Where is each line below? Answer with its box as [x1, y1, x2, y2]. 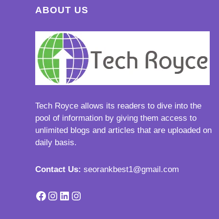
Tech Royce [35, 101, 78, 111]
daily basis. [35, 138, 77, 148]
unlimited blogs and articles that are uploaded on [35, 126, 212, 135]
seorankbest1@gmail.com [84, 165, 179, 175]
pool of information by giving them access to [35, 113, 197, 123]
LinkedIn [58, 188, 102, 202]
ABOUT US [35, 5, 88, 16]
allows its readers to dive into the [78, 101, 201, 111]
